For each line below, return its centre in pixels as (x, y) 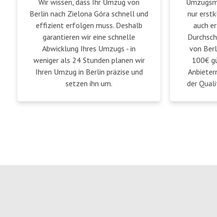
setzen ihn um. (89, 83)
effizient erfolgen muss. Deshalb (89, 25)
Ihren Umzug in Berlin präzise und (89, 72)
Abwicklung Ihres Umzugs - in (89, 48)
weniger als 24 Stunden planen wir (89, 60)
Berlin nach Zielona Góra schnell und (89, 14)
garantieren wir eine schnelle (89, 37)
